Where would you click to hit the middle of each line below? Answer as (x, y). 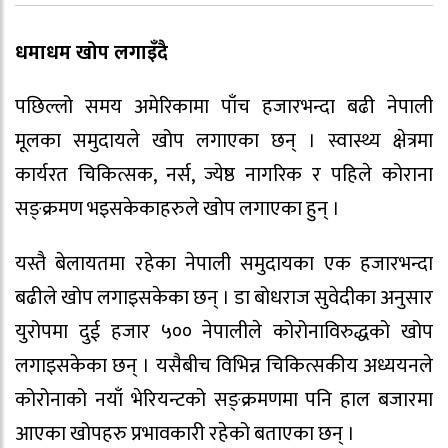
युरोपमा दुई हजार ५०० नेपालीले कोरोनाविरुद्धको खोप (224, 332)
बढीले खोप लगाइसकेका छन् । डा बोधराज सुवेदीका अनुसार (224, 298)
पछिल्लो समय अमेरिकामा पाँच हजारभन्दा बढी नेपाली (224, 107)
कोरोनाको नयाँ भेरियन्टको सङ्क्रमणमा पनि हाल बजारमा (224, 400)
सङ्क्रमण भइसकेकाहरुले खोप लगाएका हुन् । (177, 209)
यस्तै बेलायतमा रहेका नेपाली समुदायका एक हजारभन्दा (224, 264)
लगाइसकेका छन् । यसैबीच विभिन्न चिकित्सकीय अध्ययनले (224, 366)
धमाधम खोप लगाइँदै (91, 52)
